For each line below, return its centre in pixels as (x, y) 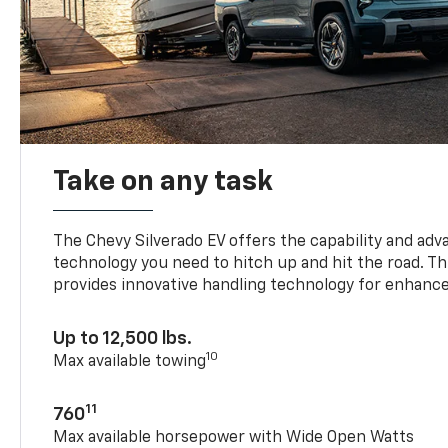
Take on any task (163, 181)
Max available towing (130, 361)
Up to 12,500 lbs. (123, 338)
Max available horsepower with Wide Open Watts (234, 437)
